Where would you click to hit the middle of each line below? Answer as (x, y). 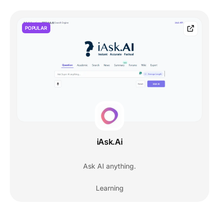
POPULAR (36, 28)
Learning (109, 188)
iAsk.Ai (109, 142)
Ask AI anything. (109, 166)
